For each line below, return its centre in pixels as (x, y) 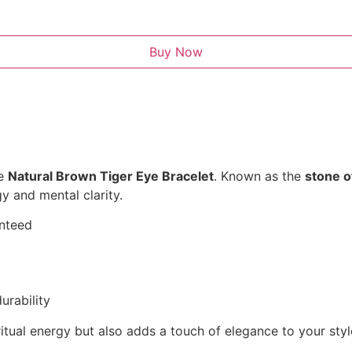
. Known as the (259, 176)
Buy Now (176, 51)
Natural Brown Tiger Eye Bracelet (111, 176)
